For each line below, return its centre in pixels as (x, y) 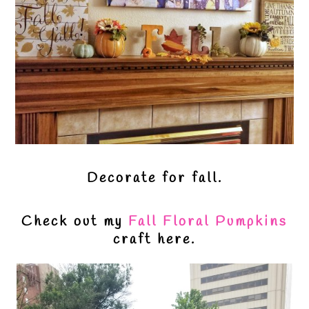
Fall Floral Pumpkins (208, 222)
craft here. (154, 240)
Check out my (75, 222)
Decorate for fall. (154, 179)
